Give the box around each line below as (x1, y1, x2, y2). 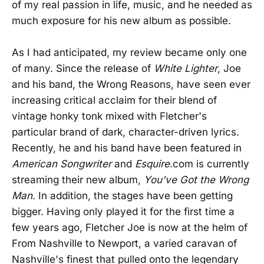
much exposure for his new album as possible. (12, 14, 231, 27)
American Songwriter (12, 157, 111, 170)
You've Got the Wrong (144, 173, 249, 186)
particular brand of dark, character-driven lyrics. (12, 126, 239, 138)
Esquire (135, 157, 170, 170)
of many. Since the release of (12, 62, 154, 74)
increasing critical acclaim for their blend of (12, 94, 217, 106)
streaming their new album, (12, 173, 144, 186)
